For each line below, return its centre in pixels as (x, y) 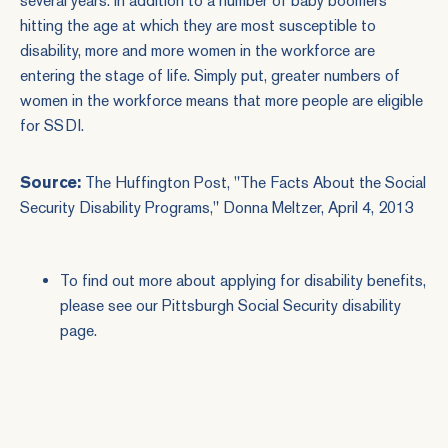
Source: (50, 182)
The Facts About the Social (333, 182)
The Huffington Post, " (160, 182)
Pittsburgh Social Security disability (281, 305)
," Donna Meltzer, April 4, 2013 (312, 207)
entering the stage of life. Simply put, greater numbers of (210, 75)
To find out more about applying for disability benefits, (243, 280)
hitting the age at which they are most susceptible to (198, 25)
